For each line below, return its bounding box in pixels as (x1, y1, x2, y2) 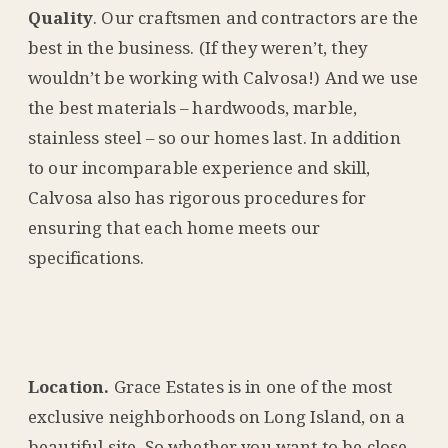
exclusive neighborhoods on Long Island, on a (28, 404, 406, 428)
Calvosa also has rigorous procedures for (28, 185, 367, 209)
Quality (28, 5, 94, 29)
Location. (28, 374, 114, 398)
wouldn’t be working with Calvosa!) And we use (28, 65, 419, 89)
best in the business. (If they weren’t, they (28, 35, 368, 59)
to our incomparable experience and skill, (28, 155, 371, 179)
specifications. (28, 245, 145, 269)
